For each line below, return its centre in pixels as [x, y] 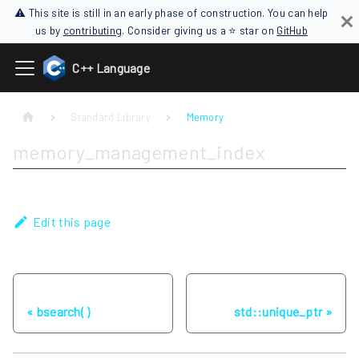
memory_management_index [139, 152]
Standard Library [111, 117]
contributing [93, 30]
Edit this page [71, 222]
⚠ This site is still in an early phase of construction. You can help [171, 12]
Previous [49, 294]
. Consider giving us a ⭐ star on [200, 30]
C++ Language [111, 68]
